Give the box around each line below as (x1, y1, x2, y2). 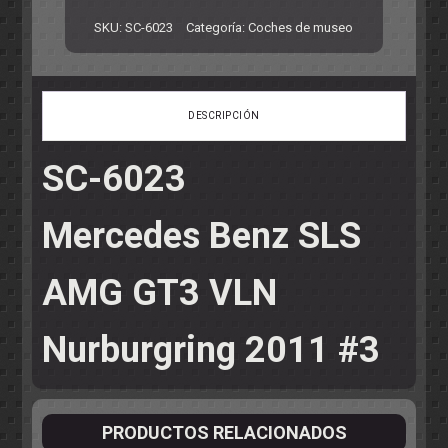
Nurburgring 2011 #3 (42, 328, 381, 371)
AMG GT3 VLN (42, 271, 278, 314)
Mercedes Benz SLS (42, 214, 362, 257)
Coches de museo (248, 19, 354, 35)
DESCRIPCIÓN (188, 109, 260, 121)
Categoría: (186, 19, 249, 35)
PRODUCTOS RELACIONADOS (101, 421, 347, 443)
